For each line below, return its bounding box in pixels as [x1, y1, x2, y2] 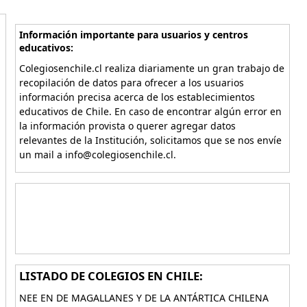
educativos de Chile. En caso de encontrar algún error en [19, 105, 282, 118]
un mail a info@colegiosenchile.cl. [19, 148, 176, 161]
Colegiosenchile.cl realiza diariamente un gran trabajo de [19, 62, 284, 75]
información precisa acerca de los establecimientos [19, 90, 255, 103]
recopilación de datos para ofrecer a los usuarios [19, 76, 244, 89]
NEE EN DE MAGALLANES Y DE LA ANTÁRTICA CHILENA [19, 291, 269, 304]
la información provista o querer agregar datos [19, 119, 236, 132]
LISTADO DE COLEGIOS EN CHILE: [19, 268, 203, 284]
